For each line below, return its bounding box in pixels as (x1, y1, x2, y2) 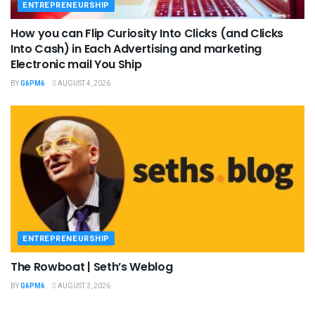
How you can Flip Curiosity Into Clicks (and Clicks (11, 25, 283, 42)
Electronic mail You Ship (11, 56, 142, 73)
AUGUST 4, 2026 (56, 79, 110, 89)
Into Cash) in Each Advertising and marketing (11, 41, 262, 58)
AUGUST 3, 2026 (56, 281, 110, 292)
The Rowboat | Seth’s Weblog (11, 259, 173, 276)
